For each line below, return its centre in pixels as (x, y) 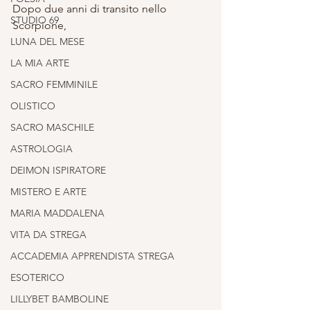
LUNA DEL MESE (47, 42)
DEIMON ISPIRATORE (58, 171)
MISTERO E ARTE (48, 192)
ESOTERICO (37, 278)
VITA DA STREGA (48, 235)
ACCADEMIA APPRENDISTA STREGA (92, 256)
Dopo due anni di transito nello (91, 9)
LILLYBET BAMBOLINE (60, 299)
